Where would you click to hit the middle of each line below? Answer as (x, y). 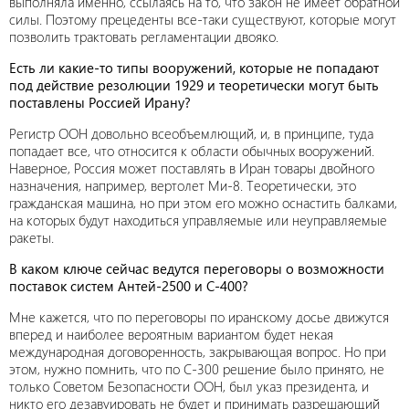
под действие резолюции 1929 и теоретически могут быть (194, 85)
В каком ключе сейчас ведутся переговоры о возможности (197, 268)
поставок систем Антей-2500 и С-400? (129, 286)
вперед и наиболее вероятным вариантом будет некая (171, 334)
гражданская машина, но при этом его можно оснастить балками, (203, 203)
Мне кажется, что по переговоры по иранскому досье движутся (199, 317)
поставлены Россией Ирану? (100, 102)
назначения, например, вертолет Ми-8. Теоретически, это (183, 185)
